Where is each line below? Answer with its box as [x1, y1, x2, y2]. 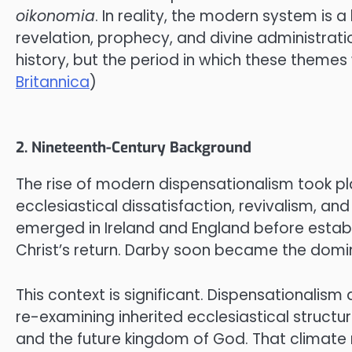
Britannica [16, 71, 90, 93]
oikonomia [16, 5, 95, 27]
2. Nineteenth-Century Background [16, 137, 251, 158]
